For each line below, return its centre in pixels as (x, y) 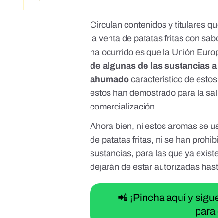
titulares (190, 25)
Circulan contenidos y (133, 25)
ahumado (111, 80)
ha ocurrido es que (127, 52)
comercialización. (124, 107)
